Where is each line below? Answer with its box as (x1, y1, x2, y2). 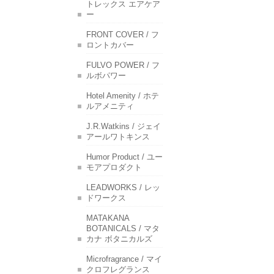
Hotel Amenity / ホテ (86, 91, 159, 100)
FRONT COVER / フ (86, 30, 159, 39)
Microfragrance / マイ (86, 254, 162, 264)
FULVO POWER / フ (86, 61, 160, 70)
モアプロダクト (86, 163, 142, 172)
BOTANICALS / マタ (86, 224, 160, 233)
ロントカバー (86, 40, 134, 50)
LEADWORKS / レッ (86, 183, 160, 192)
